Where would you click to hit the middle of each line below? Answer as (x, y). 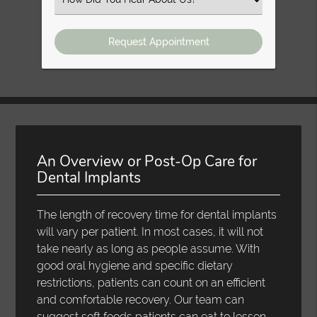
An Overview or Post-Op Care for (147, 161)
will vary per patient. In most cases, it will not (150, 231)
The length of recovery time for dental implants (157, 214)
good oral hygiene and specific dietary (135, 265)
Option (76, 29)
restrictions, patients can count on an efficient (151, 282)
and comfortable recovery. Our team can (141, 299)
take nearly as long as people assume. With (149, 248)
